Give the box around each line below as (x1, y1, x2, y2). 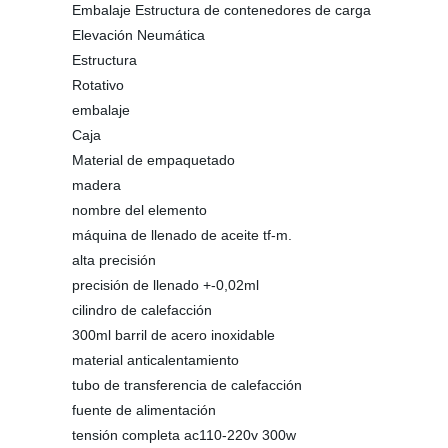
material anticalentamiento (72, 352, 239, 368)
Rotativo (72, 77, 124, 93)
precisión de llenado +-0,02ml (72, 277, 259, 293)
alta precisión (72, 252, 156, 268)
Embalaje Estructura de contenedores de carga (72, 2, 371, 18)
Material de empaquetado (72, 152, 235, 168)
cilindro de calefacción (72, 302, 212, 318)
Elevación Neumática (72, 27, 205, 43)
